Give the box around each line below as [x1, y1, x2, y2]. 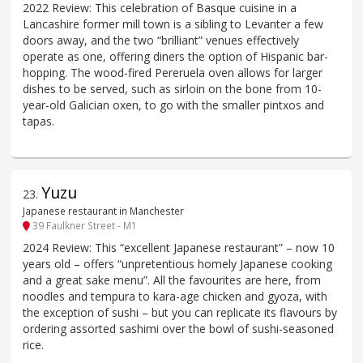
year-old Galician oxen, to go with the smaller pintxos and [23, 96, 324, 113]
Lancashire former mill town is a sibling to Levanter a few [23, 15, 323, 32]
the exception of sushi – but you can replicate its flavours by [23, 304, 337, 320]
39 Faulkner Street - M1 [30, 219, 137, 233]
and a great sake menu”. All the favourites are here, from [23, 271, 321, 288]
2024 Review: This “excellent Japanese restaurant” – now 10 [23, 239, 335, 255]
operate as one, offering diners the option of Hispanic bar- [23, 48, 328, 64]
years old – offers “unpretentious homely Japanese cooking [23, 255, 332, 271]
